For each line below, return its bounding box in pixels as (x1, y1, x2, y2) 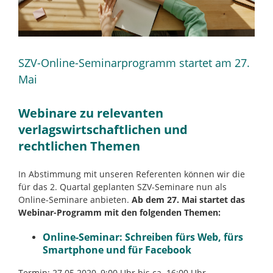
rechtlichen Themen (18, 138, 140, 154)
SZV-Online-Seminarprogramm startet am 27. (18, 55, 250, 70)
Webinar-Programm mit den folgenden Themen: (18, 207, 221, 218)
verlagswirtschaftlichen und (18, 121, 188, 138)
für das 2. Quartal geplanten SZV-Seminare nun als (18, 181, 227, 193)
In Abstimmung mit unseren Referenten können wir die (18, 168, 245, 180)
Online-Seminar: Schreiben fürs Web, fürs (43, 230, 243, 244)
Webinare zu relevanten (18, 105, 163, 121)
